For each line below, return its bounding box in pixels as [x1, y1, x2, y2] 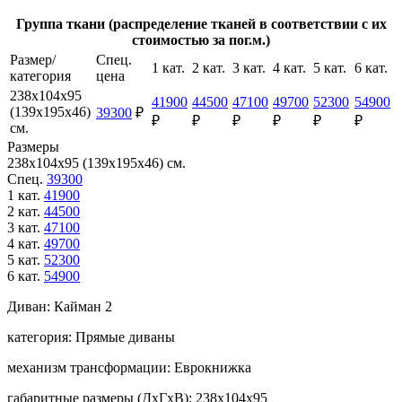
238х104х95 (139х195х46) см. [7, 155, 186, 170]
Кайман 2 [50, 299, 112, 314]
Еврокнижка [174, 360, 251, 375]
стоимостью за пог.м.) [132, 32, 270, 48]
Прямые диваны [75, 329, 175, 345]
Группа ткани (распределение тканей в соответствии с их [15, 16, 387, 31]
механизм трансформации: [7, 360, 174, 375]
